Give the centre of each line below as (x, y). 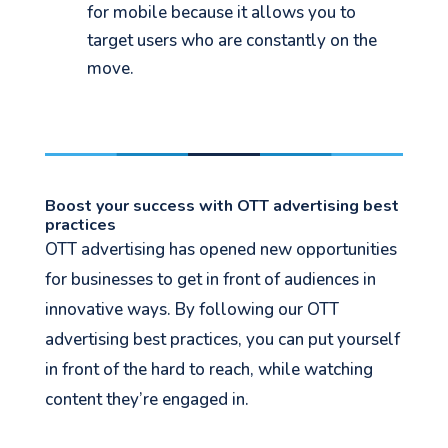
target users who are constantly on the (232, 40)
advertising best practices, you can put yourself (222, 339)
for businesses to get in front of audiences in (210, 279)
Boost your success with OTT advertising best (221, 205)
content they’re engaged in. (146, 399)
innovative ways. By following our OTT (191, 309)
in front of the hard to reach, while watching (208, 369)
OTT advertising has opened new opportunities (220, 249)
